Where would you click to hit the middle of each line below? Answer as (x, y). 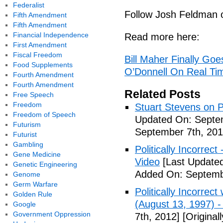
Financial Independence (51, 35)
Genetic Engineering (45, 164)
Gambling (28, 144)
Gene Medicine (37, 154)
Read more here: (162, 37)
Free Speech (33, 95)
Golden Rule (32, 194)
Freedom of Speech (44, 114)
